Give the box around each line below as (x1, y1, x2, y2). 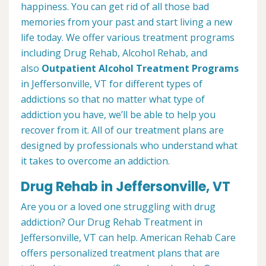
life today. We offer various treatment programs (21, 31, 235, 45)
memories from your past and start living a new (21, 15, 232, 29)
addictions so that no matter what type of (21, 93, 205, 106)
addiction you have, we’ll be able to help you (21, 108, 216, 122)
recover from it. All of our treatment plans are (21, 123, 224, 137)
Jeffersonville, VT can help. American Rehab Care (21, 231, 236, 245)
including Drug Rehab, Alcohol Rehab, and (21, 46, 207, 60)
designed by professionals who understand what (21, 139, 237, 153)
